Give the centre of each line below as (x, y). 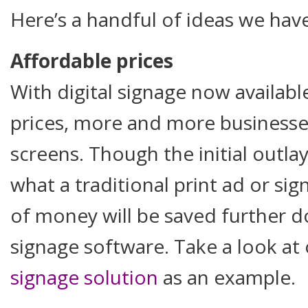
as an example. (227, 277)
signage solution (84, 277)
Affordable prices (92, 61)
